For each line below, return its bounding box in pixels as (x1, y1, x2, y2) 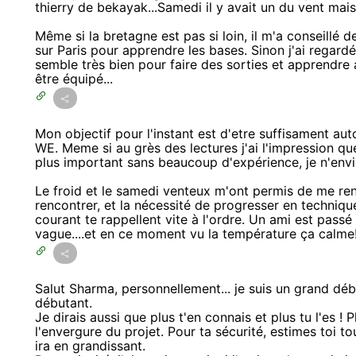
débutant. (35, 295, 92, 311)
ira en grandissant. (35, 338, 145, 354)
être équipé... (35, 71, 113, 87)
